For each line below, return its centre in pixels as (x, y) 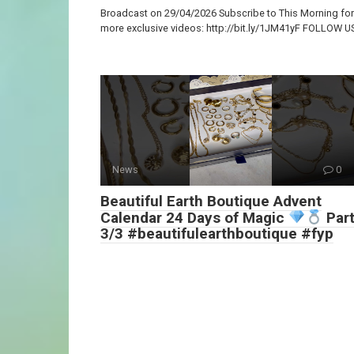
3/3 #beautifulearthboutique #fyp (217, 234)
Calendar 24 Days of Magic (194, 218)
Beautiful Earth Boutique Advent (211, 201)
